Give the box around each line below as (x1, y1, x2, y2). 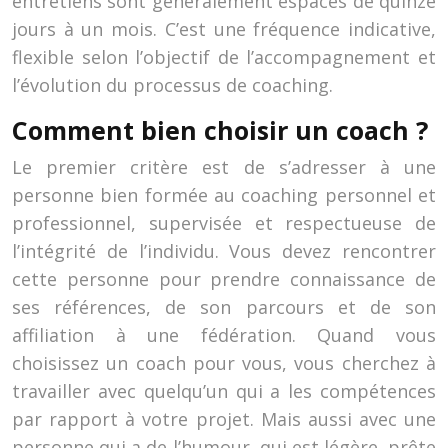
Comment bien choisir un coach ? (12, 113, 428, 147)
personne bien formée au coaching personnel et (12, 183, 436, 207)
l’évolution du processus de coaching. (12, 73, 333, 97)
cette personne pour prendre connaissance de (12, 267, 436, 291)
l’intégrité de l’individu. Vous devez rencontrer (12, 239, 436, 263)
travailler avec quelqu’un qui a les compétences (12, 379, 436, 403)
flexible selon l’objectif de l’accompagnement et (12, 45, 436, 69)
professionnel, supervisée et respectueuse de (12, 211, 436, 235)
